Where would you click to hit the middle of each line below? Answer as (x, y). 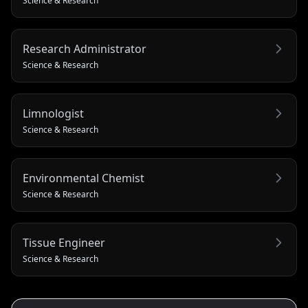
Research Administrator (85, 49)
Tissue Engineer (64, 243)
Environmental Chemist (84, 178)
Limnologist (53, 113)
